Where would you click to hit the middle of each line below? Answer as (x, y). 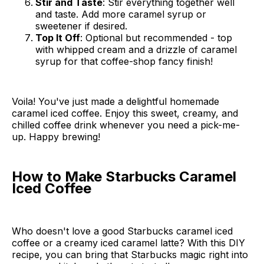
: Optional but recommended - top (156, 37)
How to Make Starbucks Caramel (124, 176)
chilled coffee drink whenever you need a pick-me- (126, 125)
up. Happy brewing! (56, 136)
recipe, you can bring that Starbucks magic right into (130, 254)
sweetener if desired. (81, 26)
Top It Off (58, 37)
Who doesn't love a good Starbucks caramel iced (122, 231)
